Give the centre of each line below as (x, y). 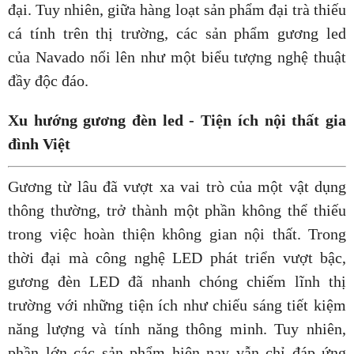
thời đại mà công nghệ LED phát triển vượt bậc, (177, 258)
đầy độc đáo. (48, 81)
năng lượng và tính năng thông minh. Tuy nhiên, (177, 329)
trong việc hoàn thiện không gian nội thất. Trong (177, 234)
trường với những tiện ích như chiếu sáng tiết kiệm (177, 305)
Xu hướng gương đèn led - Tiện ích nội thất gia (177, 121)
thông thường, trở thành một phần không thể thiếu (177, 211)
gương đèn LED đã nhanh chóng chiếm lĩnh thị (177, 282)
